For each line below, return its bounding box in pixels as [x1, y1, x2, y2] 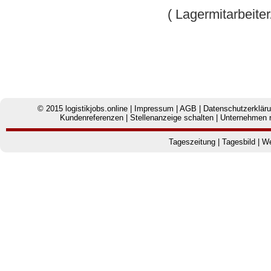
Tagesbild [222, 137, 255, 147]
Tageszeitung [169, 137, 215, 147]
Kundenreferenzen [59, 113, 123, 123]
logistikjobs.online [65, 104, 128, 114]
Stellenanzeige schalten [129, 113, 214, 123]
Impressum [134, 104, 174, 114]
